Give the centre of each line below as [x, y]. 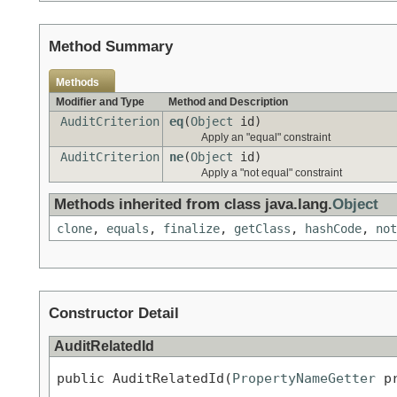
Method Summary [111, 47]
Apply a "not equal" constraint [272, 173]
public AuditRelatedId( [144, 378]
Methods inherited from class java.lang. [193, 205]
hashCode [333, 229]
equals [128, 229]
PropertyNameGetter [304, 378]
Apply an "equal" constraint [266, 138]
